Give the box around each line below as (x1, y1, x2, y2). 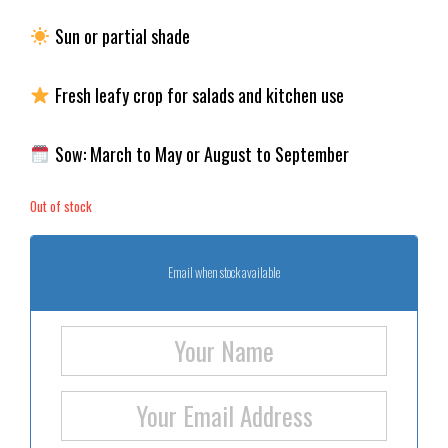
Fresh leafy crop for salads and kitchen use (50, 81, 344, 108)
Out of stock (30, 195, 92, 216)
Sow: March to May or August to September (50, 140, 349, 167)
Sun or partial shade (50, 22, 190, 49)
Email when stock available (168, 262, 280, 283)
